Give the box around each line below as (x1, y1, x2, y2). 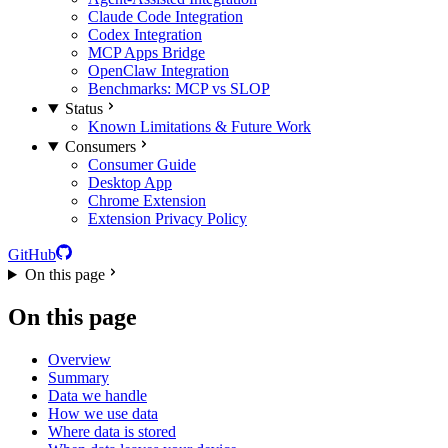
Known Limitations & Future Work (88, 118, 311, 135)
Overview (48, 350, 111, 368)
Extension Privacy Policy (88, 210, 247, 227)
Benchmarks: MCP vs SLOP (88, 80, 270, 97)
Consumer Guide (88, 156, 196, 173)
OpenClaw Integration (88, 62, 229, 79)
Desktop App (88, 174, 172, 191)
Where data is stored (48, 422, 176, 440)
